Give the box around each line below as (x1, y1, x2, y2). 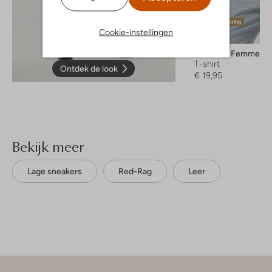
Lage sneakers (27, 166, 82, 176)
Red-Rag (118, 166, 152, 176)
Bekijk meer (12, 135, 84, 157)
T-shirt (194, 58, 220, 69)
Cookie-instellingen (99, 27, 173, 36)
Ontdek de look (60, 63, 118, 73)
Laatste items (195, 17, 242, 26)
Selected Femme (194, 48, 260, 58)
